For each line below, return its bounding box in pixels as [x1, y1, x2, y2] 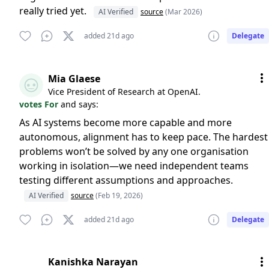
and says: [61, 98, 98, 110]
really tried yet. [19, 4, 89, 17]
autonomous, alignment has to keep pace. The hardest [19, 130, 268, 144]
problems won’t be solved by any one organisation [19, 145, 249, 158]
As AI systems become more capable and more [19, 116, 232, 129]
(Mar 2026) [165, 7, 202, 17]
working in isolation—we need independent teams [19, 159, 249, 172]
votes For [19, 98, 61, 110]
